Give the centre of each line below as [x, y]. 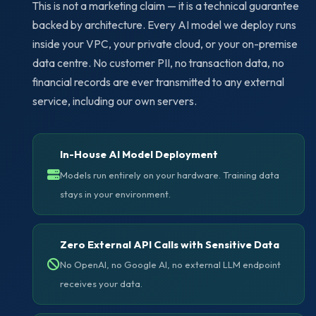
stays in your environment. [116, 194]
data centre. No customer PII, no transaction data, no [159, 63]
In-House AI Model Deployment [139, 154]
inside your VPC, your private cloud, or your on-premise [165, 44]
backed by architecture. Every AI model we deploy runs [165, 25]
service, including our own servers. [115, 101]
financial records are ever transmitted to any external [159, 82]
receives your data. [102, 284]
